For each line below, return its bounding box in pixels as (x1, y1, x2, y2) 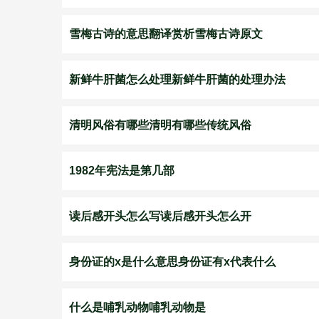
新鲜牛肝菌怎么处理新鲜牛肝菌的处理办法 (69, 73, 286, 85)
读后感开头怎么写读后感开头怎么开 (69, 210, 251, 222)
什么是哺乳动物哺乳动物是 (69, 301, 206, 313)
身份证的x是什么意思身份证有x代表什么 (69, 256, 276, 268)
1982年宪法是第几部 (69, 164, 174, 177)
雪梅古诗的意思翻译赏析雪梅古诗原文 (69, 28, 263, 40)
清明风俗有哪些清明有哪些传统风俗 (69, 119, 251, 131)
